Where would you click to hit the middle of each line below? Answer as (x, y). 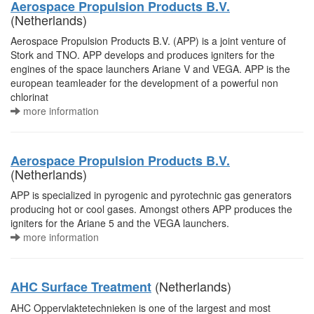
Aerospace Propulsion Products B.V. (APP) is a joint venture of (148, 41)
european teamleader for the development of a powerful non (144, 83)
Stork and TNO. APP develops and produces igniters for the (143, 55)
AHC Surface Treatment (81, 287)
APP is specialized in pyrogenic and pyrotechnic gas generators (151, 195)
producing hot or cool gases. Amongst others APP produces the (151, 209)
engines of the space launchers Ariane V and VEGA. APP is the (150, 69)
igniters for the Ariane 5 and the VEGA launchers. (120, 223)
